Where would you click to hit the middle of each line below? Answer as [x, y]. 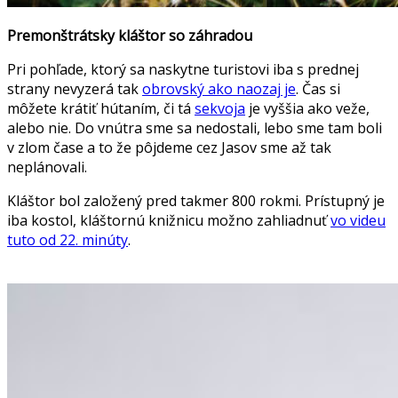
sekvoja [220, 108]
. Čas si [318, 88]
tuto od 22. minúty [68, 239]
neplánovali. [47, 167]
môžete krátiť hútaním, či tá [101, 108]
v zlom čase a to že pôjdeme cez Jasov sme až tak [169, 147]
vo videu [358, 220]
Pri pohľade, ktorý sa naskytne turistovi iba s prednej [183, 69]
